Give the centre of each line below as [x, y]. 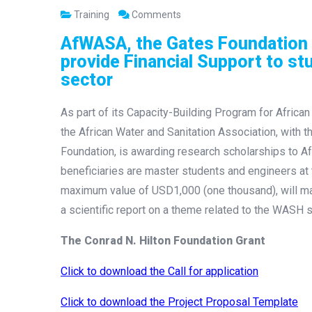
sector [87, 79]
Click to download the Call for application [159, 271]
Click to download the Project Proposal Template [179, 302]
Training [92, 14]
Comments [155, 14]
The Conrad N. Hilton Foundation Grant [163, 240]
